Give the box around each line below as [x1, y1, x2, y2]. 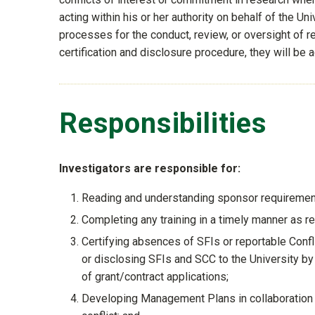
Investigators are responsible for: [59, 162, 240, 176]
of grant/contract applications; [82, 270, 229, 284]
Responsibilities [59, 106, 267, 140]
